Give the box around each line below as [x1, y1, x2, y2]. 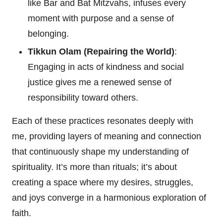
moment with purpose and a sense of [28, 13, 174, 23]
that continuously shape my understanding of [12, 146, 189, 157]
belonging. [28, 28, 69, 39]
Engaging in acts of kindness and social [28, 61, 184, 72]
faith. [12, 208, 31, 218]
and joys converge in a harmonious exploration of [12, 192, 206, 203]
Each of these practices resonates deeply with [12, 115, 193, 126]
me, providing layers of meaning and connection [12, 131, 201, 141]
